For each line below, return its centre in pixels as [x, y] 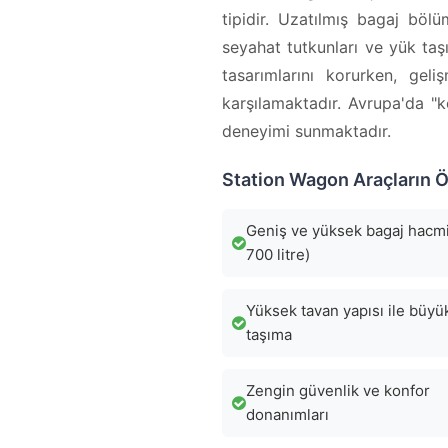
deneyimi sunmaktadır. [306, 131]
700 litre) [278, 254]
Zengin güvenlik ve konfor [338, 390]
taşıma [269, 334]
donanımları [287, 414]
